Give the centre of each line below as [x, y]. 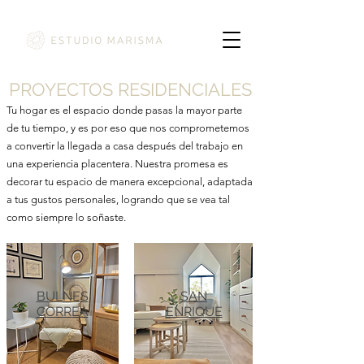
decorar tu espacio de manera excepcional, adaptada [130, 182]
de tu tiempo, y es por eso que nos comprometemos [128, 128]
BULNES [62, 296]
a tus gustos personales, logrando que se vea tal [118, 199]
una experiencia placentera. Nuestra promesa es [117, 164]
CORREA [62, 312]
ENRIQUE [194, 312]
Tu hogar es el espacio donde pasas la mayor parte [124, 110]
